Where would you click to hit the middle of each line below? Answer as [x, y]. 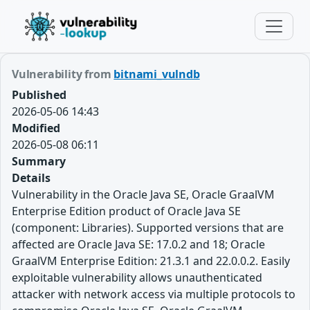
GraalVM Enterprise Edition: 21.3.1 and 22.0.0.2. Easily [151, 261]
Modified [36, 128]
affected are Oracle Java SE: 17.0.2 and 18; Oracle [138, 244]
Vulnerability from [63, 74]
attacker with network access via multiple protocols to [154, 294]
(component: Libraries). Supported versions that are [148, 228]
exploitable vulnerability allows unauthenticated [137, 277]
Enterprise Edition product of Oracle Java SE [126, 211]
